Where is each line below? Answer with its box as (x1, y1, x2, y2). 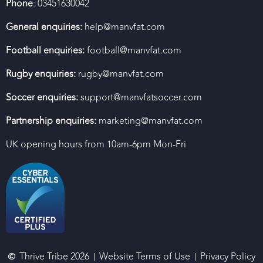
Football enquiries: (6, 43, 85, 58)
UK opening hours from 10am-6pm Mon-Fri (6, 137, 186, 152)
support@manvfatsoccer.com (78, 90, 202, 105)
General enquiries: (6, 20, 82, 35)
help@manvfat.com (82, 20, 165, 35)
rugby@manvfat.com (76, 67, 164, 82)
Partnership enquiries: (6, 114, 96, 129)
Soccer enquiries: (6, 90, 78, 105)
